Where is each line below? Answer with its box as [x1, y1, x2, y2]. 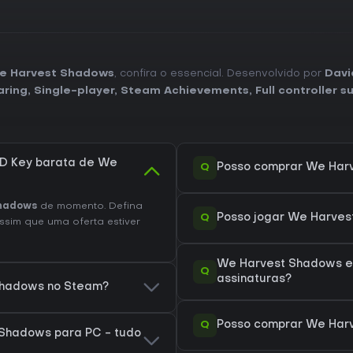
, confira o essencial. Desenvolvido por [114, 68, 325, 79]
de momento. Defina [37, 201, 143, 211]
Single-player [34, 85, 114, 96]
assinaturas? [217, 273, 292, 284]
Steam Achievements [121, 85, 249, 96]
